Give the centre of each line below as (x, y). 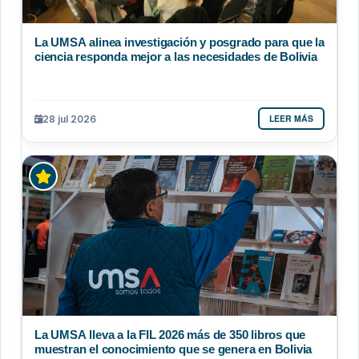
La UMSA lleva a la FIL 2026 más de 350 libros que (170, 335)
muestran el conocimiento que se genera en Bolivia (173, 349)
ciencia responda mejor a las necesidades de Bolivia (176, 57)
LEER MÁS (291, 119)
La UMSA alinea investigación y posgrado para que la (179, 42)
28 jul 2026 (69, 119)
